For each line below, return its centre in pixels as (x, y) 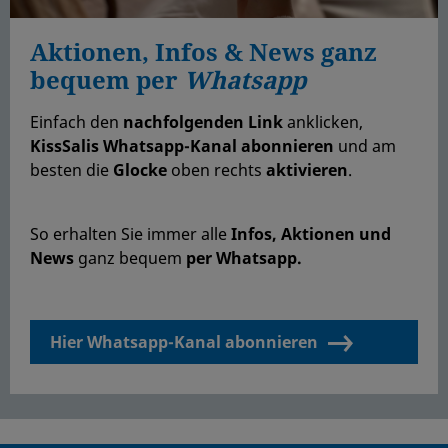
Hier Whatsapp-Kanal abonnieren (184, 341)
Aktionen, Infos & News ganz (203, 51)
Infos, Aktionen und (309, 233)
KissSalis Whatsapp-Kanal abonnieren (182, 145)
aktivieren (307, 169)
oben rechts (218, 169)
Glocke (142, 169)
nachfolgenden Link (203, 121)
